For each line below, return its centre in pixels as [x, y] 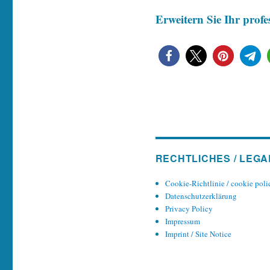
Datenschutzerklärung [201, 196]
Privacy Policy [189, 209]
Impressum [182, 221]
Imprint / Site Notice [198, 234]
